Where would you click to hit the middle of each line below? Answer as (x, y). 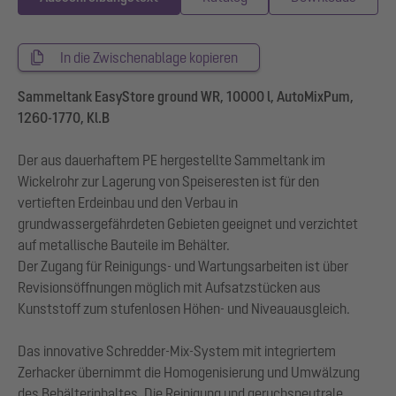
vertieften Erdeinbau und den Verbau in (128, 202)
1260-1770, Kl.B (64, 118)
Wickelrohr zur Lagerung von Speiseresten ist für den (168, 181)
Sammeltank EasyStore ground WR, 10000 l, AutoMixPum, (186, 96)
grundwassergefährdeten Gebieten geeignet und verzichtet (188, 224)
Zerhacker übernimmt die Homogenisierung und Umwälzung (189, 372)
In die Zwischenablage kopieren (149, 57)
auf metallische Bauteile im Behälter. (124, 245)
